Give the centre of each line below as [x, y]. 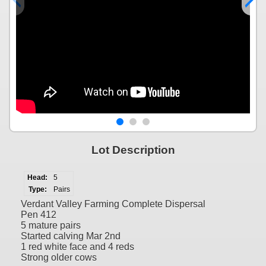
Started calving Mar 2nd [71, 236]
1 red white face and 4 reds [77, 246]
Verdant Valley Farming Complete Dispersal [113, 204]
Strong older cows [59, 257]
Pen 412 [39, 214]
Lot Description [133, 150]
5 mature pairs [51, 225]
